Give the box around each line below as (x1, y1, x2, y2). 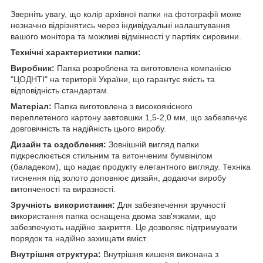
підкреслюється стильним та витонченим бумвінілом (11, 150, 213, 160)
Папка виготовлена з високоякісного (54, 101, 193, 111)
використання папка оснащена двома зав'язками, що (11, 211, 216, 221)
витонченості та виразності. (11, 184, 116, 194)
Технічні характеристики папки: (11, 47, 141, 57)
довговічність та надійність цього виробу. (11, 123, 166, 133)
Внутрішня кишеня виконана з (103, 249, 218, 259)
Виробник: (11, 63, 57, 73)
